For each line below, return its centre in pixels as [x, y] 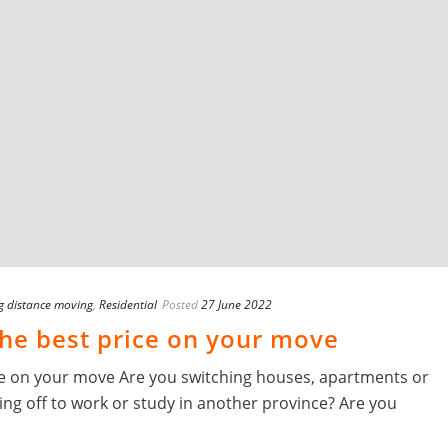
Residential [128, 305]
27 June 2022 [236, 305]
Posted [180, 305]
